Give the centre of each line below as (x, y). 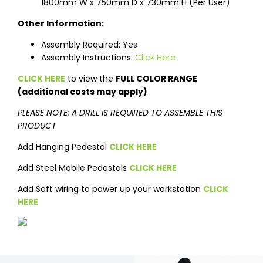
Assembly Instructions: (88, 58)
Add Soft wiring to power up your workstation (110, 189)
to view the (90, 79)
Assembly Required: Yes (89, 45)
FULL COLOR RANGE (156, 79)
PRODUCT (37, 126)
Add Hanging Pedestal (63, 147)
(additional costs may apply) (82, 92)
